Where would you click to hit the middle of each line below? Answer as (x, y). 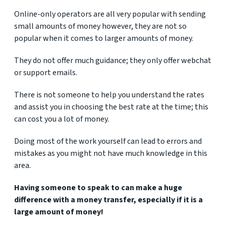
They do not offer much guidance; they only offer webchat (113, 61)
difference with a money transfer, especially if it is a (108, 200)
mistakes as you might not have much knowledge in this (111, 153)
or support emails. (46, 73)
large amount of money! (59, 212)
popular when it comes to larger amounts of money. (104, 38)
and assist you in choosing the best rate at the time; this (111, 107)
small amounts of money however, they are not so (100, 26)
